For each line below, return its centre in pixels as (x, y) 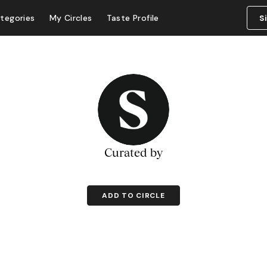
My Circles (71, 18)
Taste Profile (133, 18)
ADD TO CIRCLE (133, 195)
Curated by (133, 152)
